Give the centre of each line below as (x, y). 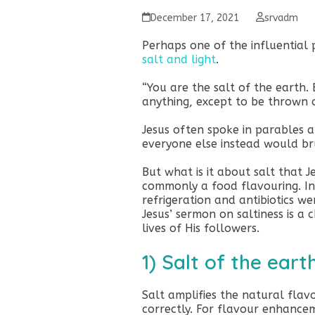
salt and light (179, 59)
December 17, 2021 (194, 18)
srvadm (282, 18)
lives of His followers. (200, 228)
